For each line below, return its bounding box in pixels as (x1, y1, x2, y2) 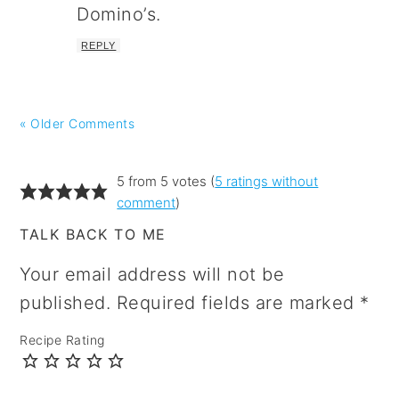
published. (20, 291, 111, 313)
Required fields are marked (116, 291, 361, 313)
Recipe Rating (20, 331, 105, 347)
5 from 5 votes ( (117, 172, 216, 190)
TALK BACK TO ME (20, 224, 167, 243)
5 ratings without (215, 172, 319, 190)
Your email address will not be (20, 263, 285, 285)
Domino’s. (77, 3, 161, 25)
